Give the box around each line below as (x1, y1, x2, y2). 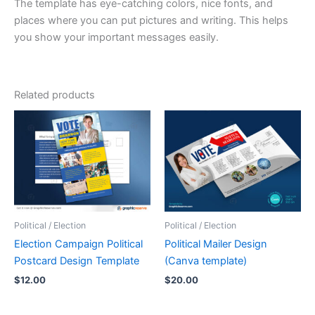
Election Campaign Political (14, 238, 143, 251)
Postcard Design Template (14, 255, 139, 268)
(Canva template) (165, 255, 247, 268)
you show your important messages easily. (14, 30, 219, 44)
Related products (14, 88, 95, 101)
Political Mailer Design (165, 238, 267, 251)
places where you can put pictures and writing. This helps (14, 13, 288, 27)
